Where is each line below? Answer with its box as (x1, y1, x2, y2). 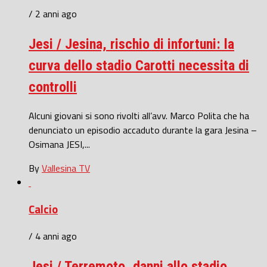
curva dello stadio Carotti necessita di (29, 57, 249, 74)
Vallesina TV (42, 161, 90, 176)
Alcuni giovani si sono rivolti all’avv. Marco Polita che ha (29, 108, 249, 123)
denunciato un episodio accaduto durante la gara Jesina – (29, 123, 257, 138)
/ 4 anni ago (29, 228, 77, 243)
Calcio (29, 201, 58, 218)
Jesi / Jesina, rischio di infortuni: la (29, 35, 234, 52)
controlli (29, 78, 77, 95)
